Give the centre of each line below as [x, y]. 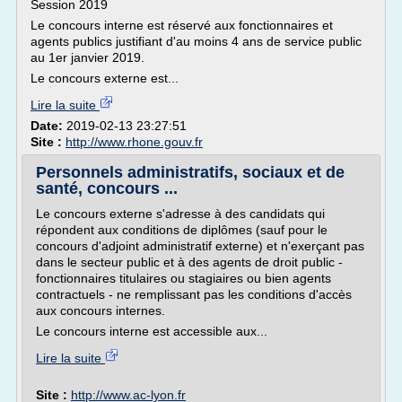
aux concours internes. [100, 310]
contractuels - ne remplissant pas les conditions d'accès [194, 294]
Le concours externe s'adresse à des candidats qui [180, 214]
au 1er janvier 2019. [87, 57]
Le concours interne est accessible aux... [152, 331]
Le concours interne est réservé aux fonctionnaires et [182, 25]
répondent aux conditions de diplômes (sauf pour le [182, 230]
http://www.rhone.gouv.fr [134, 142]
